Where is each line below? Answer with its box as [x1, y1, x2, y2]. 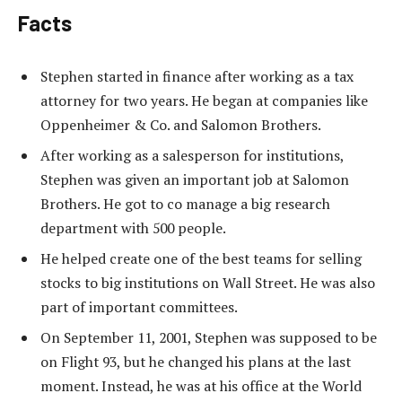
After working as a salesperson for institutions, [40, 144, 344, 165]
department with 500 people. [40, 217, 226, 238]
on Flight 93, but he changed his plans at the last [40, 351, 351, 371]
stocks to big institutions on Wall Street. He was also [40, 272, 375, 293]
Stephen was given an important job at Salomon [40, 169, 349, 189]
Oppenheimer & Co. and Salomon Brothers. [40, 114, 321, 135]
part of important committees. [40, 296, 238, 317]
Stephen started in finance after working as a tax [40, 66, 354, 86]
